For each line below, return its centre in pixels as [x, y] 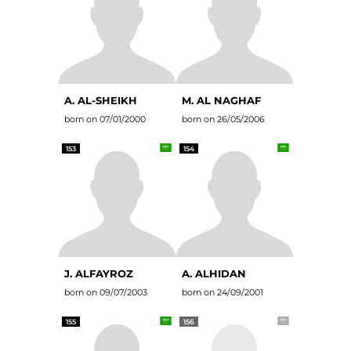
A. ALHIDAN [214, 273]
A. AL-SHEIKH [101, 100]
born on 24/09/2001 [223, 292]
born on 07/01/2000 [105, 119]
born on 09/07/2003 [106, 292]
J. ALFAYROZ [99, 273]
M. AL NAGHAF [221, 100]
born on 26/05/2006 [223, 119]
